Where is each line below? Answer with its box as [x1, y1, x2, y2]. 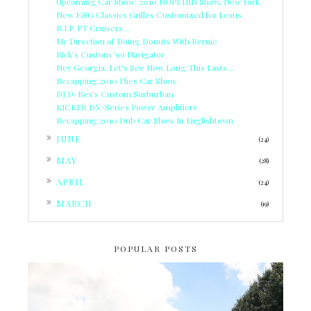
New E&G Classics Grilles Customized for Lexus [56, 8, 242, 20]
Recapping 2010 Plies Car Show [56, 74, 176, 86]
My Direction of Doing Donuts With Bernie [56, 35, 217, 47]
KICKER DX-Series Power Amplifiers [56, 101, 197, 112]
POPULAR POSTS [113, 242, 198, 254]
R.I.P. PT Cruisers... [56, 22, 129, 33]
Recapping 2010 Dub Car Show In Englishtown [56, 114, 233, 126]
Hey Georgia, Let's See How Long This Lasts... [56, 61, 233, 73]
